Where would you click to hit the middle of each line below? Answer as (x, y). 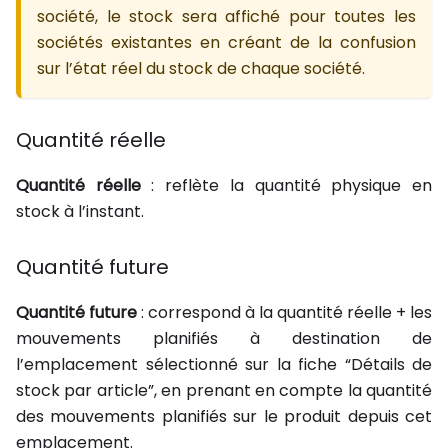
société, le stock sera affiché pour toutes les (226, 17)
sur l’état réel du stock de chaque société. (201, 69)
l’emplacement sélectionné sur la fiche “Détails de (224, 365)
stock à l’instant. (80, 212)
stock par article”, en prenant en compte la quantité (224, 391)
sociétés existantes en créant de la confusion (226, 43)
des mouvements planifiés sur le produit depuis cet (224, 417)
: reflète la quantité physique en (286, 186)
